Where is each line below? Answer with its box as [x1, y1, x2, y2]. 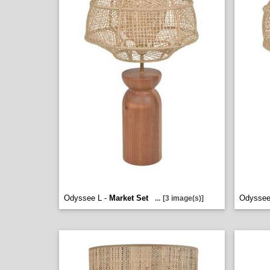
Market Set [109, 193, 148, 202]
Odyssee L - [64, 193, 109, 202]
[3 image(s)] [163, 194, 204, 202]
